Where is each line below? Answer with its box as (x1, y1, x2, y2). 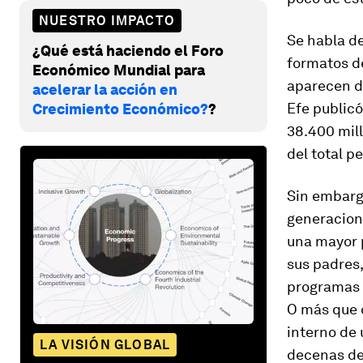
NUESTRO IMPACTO (39, 12, 175, 28)
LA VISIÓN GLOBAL (40, 336, 171, 352)
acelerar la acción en (32, 80, 177, 98)
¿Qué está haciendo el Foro (32, 41, 224, 59)
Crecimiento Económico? (32, 100, 208, 117)
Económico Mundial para (32, 61, 205, 79)
